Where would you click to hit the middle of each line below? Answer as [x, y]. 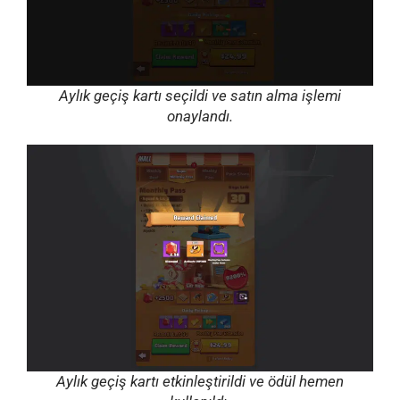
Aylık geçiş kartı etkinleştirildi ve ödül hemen [200, 382]
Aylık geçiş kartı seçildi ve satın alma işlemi [200, 95]
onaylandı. [200, 116]
